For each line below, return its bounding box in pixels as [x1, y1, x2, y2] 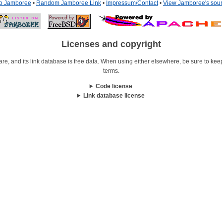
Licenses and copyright [61, 39, 161, 50]
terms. [103, 67, 119, 74]
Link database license [83, 92, 145, 99]
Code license [96, 82, 133, 90]
